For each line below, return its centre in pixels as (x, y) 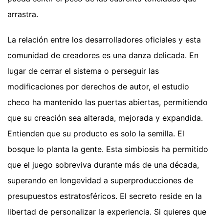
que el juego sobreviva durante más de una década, (103, 165)
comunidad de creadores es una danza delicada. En (103, 55)
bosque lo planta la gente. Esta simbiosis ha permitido (108, 149)
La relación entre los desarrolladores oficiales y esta (104, 40)
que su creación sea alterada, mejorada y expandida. (105, 118)
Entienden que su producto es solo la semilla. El (96, 134)
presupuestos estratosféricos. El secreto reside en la (105, 196)
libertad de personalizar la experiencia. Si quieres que (107, 212)
